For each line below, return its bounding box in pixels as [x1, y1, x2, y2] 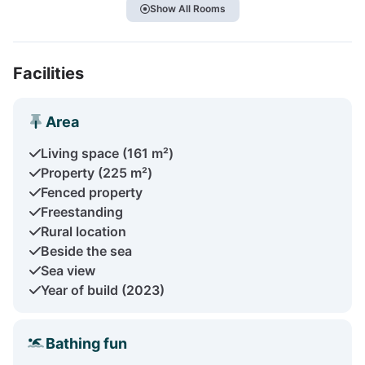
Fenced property [41, 183, 143, 200]
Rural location [41, 222, 126, 240]
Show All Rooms [149, 2, 226, 15]
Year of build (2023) [41, 281, 165, 298]
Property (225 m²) [41, 164, 152, 181]
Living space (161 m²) [41, 144, 174, 161]
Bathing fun [46, 334, 127, 352]
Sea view [41, 262, 95, 279]
